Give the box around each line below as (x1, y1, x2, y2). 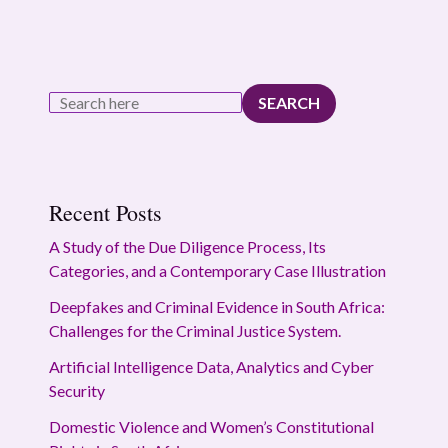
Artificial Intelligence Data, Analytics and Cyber (48, 356, 374, 376)
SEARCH (257, 93, 320, 113)
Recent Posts (48, 197, 162, 227)
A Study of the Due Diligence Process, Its (48, 236, 326, 256)
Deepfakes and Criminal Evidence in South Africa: (48, 296, 385, 316)
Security (48, 380, 105, 400)
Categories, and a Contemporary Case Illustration (48, 260, 386, 280)
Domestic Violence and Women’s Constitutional (48, 416, 374, 436)
